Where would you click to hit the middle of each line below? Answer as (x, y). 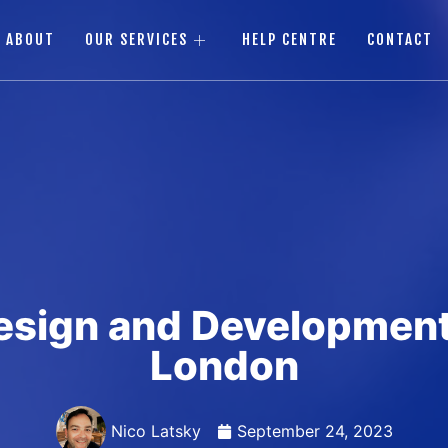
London (224, 365)
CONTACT (400, 39)
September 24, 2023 (314, 431)
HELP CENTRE (290, 39)
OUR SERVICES (137, 39)
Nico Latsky (155, 431)
